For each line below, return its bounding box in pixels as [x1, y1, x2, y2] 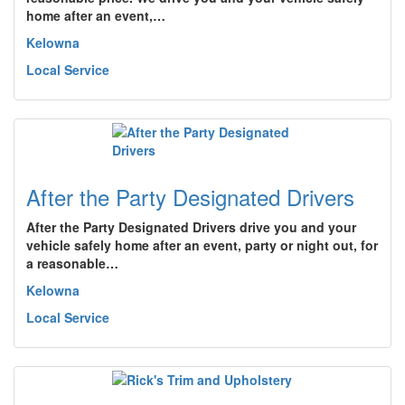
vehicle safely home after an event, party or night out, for [26, 236, 378, 254]
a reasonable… [26, 254, 118, 272]
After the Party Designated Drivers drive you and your [26, 218, 356, 236]
